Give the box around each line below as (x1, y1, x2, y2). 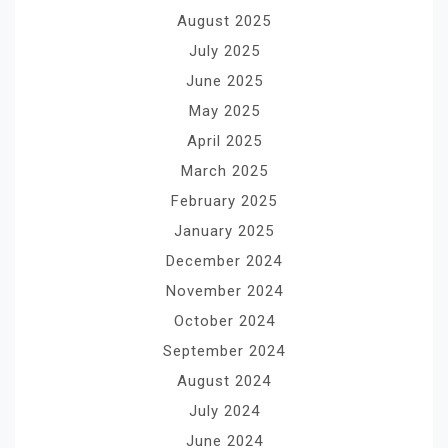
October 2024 (173, 312, 275, 331)
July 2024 (188, 402, 260, 421)
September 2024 (163, 342, 285, 361)
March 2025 (180, 162, 268, 181)
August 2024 (177, 372, 271, 391)
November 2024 (165, 282, 283, 301)
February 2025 (171, 192, 277, 211)
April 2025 (186, 132, 262, 151)
